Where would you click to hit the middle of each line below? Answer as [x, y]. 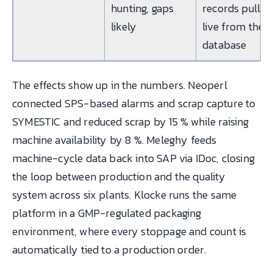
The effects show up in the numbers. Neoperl [120, 85]
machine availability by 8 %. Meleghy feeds [115, 140]
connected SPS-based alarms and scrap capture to [134, 103]
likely [124, 26]
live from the [233, 26]
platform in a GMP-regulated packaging [107, 213]
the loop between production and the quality [119, 176]
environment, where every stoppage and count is [129, 231]
